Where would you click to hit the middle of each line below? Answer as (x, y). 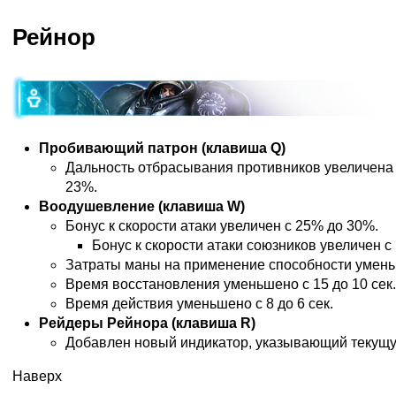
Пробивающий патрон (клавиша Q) (162, 148)
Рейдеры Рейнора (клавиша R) (147, 324)
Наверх (37, 377)
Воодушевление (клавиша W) (142, 207)
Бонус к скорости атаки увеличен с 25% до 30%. (222, 226)
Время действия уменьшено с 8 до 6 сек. (199, 304)
